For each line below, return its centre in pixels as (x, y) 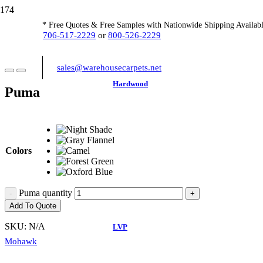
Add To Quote (33, 205)
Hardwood (130, 83)
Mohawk (21, 241)
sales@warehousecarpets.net (109, 68)
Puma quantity (45, 193)
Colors (18, 150)
